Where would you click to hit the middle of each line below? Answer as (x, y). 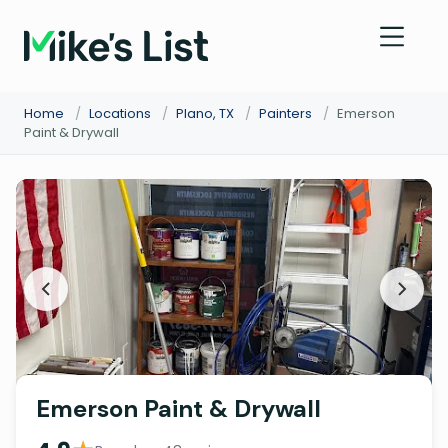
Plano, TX (205, 113)
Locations (120, 113)
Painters (285, 113)
